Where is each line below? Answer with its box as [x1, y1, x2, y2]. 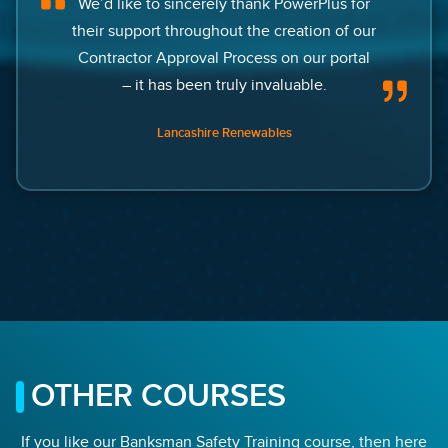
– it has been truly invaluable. [121, 75, 327, 96]
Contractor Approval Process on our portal [78, 48, 370, 69]
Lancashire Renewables [156, 125, 292, 142]
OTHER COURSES [31, 377, 286, 417]
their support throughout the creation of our [72, 21, 376, 42]
